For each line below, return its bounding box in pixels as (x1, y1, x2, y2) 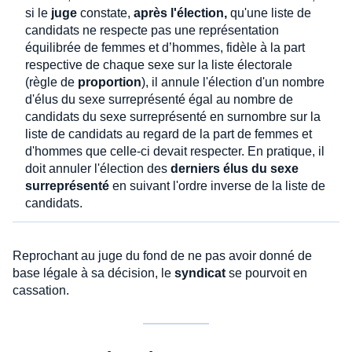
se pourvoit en (225, 266, 307, 280)
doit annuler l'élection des (25, 161, 170, 175)
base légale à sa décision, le (13, 266, 174, 280)
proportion (78, 75, 141, 89)
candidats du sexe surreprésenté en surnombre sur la (25, 109, 321, 123)
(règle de (25, 75, 78, 89)
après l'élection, (134, 5, 227, 20)
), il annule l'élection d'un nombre (141, 75, 324, 89)
